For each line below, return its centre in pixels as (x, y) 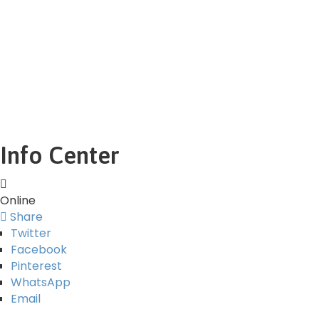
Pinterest (36, 266)
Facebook (39, 249)
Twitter (31, 233)
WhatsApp (41, 282)
